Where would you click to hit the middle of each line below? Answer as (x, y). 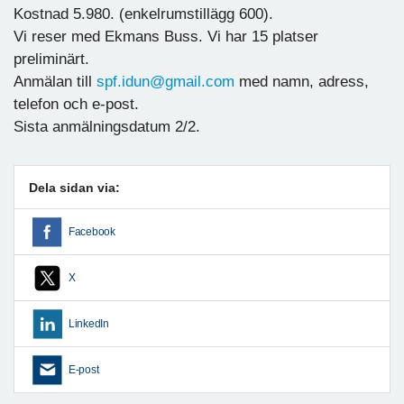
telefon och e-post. (76, 104)
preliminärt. (51, 59)
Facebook (92, 231)
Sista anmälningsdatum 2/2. (107, 126)
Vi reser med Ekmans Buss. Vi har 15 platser (166, 36)
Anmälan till (55, 81)
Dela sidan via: (74, 187)
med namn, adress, (302, 81)
